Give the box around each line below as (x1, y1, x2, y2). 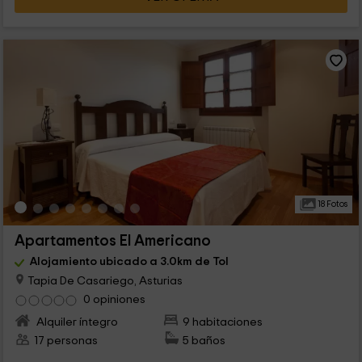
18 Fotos (315, 199, 347, 208)
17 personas (33, 334, 98, 347)
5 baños (183, 334, 226, 347)
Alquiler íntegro (33, 315, 118, 328)
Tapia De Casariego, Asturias (24, 274, 183, 287)
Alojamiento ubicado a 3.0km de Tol (29, 255, 229, 267)
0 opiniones (82, 293, 145, 305)
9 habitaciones (183, 315, 263, 328)
